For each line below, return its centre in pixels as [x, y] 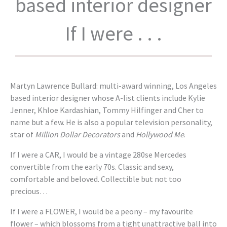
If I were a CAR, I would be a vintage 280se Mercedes [98, 154]
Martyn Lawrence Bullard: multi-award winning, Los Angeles [113, 85]
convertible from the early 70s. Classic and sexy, [92, 166]
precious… [29, 191]
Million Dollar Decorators [78, 134]
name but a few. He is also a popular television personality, [111, 122]
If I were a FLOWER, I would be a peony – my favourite [102, 211]
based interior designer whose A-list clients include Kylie [108, 98]
